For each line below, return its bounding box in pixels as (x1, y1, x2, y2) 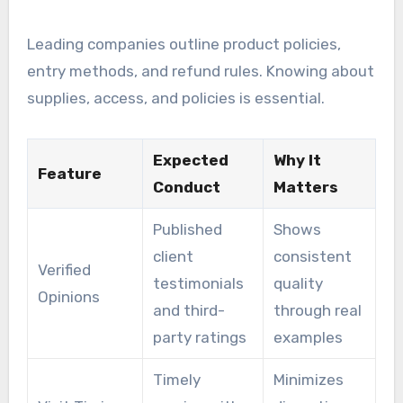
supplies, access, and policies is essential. (26, 89, 325, 108)
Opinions (37, 288, 100, 307)
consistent (273, 247, 352, 266)
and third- (152, 301, 225, 320)
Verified (37, 261, 91, 280)
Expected (152, 151, 228, 170)
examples (273, 328, 343, 347)
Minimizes (273, 371, 344, 390)
